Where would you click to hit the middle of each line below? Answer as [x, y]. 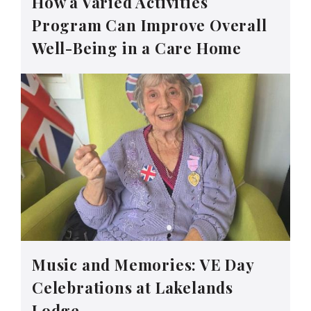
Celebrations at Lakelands [133, 287]
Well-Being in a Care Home [137, 48]
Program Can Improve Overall [150, 25]
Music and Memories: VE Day [143, 264]
